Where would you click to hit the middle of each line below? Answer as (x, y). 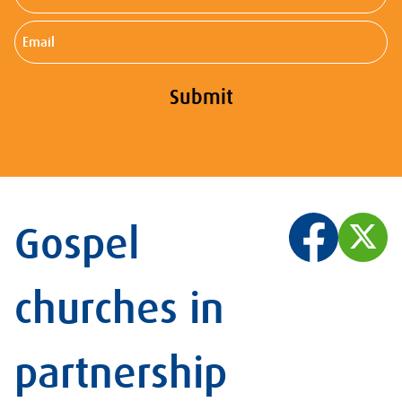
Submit (201, 98)
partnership (121, 374)
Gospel (77, 245)
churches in (119, 310)
